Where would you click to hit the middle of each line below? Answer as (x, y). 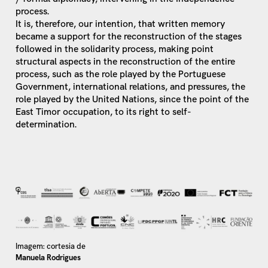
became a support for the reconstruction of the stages (129, 36)
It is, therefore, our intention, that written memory (121, 23)
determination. (46, 124)
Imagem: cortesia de (51, 246)
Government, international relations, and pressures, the (131, 86)
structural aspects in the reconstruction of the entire (126, 61)
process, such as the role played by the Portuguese (121, 74)
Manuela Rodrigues (48, 258)
